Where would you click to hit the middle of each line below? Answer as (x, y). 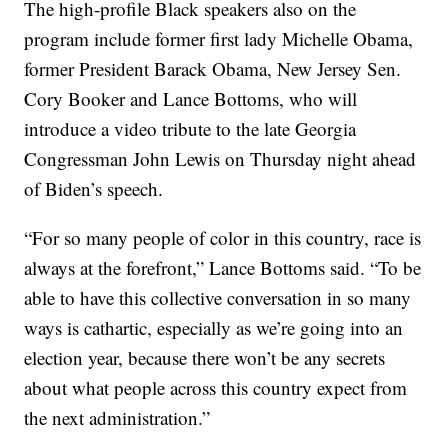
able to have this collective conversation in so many (218, 298)
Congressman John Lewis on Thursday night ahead (220, 159)
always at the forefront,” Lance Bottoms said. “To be (223, 268)
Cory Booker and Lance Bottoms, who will (191, 99)
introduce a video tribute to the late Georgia (190, 129)
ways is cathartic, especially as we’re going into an (214, 328)
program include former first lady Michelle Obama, (219, 39)
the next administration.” (117, 418)
